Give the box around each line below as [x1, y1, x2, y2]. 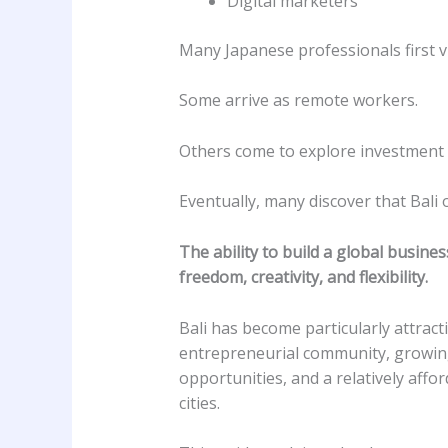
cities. [178, 391, 220, 414]
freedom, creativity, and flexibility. [178, 266, 428, 288]
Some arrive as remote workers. [178, 89, 418, 112]
